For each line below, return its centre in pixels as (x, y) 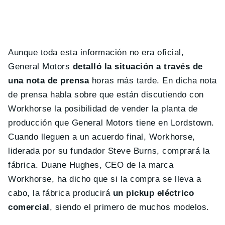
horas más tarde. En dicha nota (153, 80)
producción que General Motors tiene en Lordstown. (111, 123)
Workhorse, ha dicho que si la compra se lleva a (105, 179)
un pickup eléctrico (153, 193)
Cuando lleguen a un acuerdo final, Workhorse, (102, 137)
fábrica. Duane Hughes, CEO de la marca (91, 165)
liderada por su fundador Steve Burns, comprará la (109, 151)
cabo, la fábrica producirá (61, 193)
